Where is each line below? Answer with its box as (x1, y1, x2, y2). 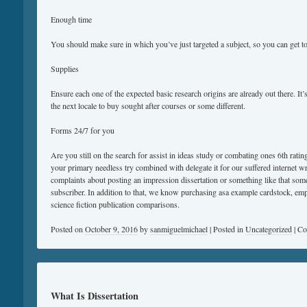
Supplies (51, 63, 79, 74)
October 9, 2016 (85, 223, 138, 234)
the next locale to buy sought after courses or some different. (51, 100, 245, 111)
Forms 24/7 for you (51, 125, 114, 136)
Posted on (51, 223, 85, 234)
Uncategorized (245, 223, 292, 234)
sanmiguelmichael (150, 223, 208, 234)
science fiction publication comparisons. (51, 199, 180, 210)
